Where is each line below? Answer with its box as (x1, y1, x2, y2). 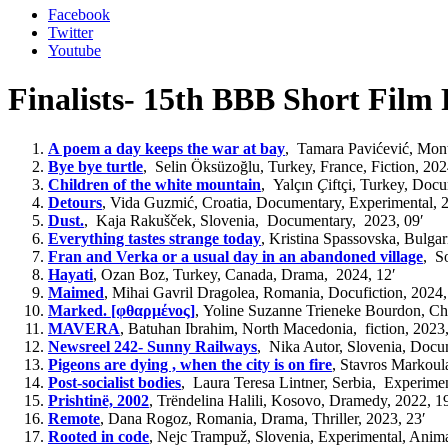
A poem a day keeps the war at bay (48, 139, 285, 157)
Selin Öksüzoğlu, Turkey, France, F (151, 157, 380, 175)
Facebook (48, 6, 110, 23)
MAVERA (48, 319, 120, 337)
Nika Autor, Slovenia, (265, 337, 410, 355)
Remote (48, 409, 100, 427)
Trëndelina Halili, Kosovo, (157, 391, 329, 409)
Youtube (48, 42, 101, 59)
